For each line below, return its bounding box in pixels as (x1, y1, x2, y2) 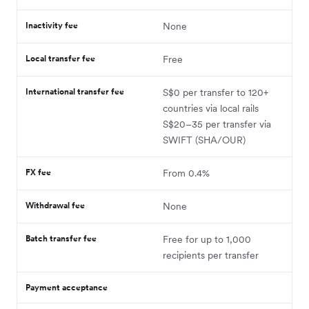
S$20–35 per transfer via (163, 117, 271, 130)
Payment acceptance (26, 281, 110, 292)
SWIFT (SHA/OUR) (163, 133, 248, 146)
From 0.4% (163, 166, 210, 179)
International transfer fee (26, 86, 124, 97)
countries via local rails (163, 101, 259, 114)
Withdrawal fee (26, 199, 85, 210)
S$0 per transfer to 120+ (163, 86, 268, 99)
